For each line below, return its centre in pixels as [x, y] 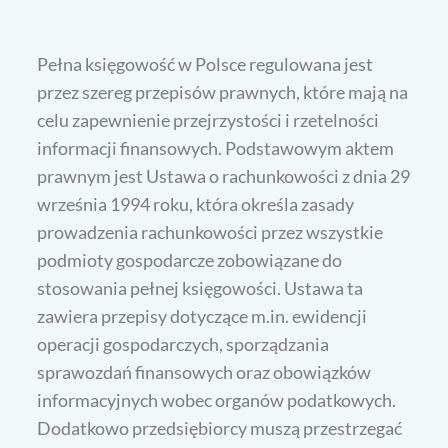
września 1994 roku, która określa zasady [196, 204]
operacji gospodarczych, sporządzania [183, 344]
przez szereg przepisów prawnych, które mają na [223, 92]
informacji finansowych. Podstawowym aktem [216, 148]
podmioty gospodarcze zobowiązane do [190, 260]
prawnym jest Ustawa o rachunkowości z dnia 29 [224, 176]
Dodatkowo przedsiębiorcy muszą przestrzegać [220, 428]
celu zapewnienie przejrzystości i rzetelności [208, 120]
